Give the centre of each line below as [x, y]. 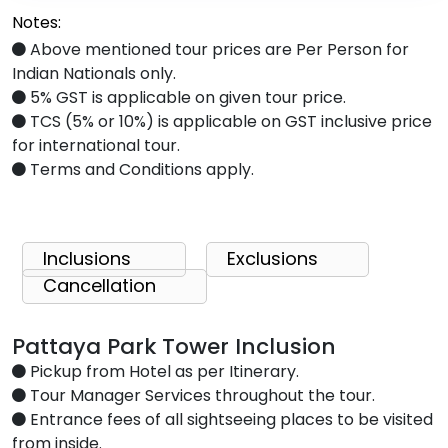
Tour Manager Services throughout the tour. [200, 395]
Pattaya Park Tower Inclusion [174, 346]
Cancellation [99, 285]
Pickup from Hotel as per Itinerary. [162, 371]
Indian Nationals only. [94, 73]
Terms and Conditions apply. [140, 169]
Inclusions [87, 258]
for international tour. [96, 145]
